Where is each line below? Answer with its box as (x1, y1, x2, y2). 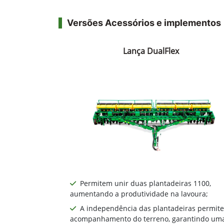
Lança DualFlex (123, 45, 179, 57)
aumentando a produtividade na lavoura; (70, 189, 208, 199)
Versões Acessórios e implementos (67, 17, 221, 28)
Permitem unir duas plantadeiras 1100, (80, 178, 211, 188)
